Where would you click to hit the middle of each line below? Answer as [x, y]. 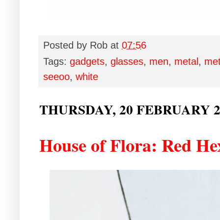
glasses [127, 61]
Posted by [67, 45]
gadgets [87, 61]
